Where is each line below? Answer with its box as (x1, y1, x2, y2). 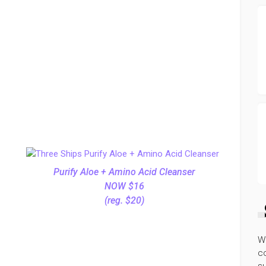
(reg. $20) (104, 195, 144, 206)
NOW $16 (104, 180, 144, 192)
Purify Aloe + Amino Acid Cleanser (53, 166, 195, 178)
